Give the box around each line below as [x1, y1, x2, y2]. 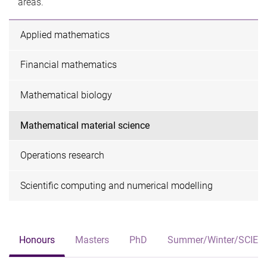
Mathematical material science [20, 119, 150, 131]
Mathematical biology [20, 89, 113, 101]
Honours [19, 234, 55, 246]
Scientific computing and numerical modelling [20, 179, 213, 191]
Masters [75, 234, 109, 246]
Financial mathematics [20, 59, 117, 71]
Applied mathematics [20, 29, 110, 41]
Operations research [20, 150, 105, 162]
